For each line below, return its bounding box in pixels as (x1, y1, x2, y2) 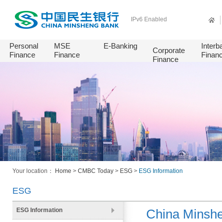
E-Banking (104, 42, 137, 50)
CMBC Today (77, 167, 113, 174)
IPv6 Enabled (131, 16, 167, 23)
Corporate (153, 46, 185, 55)
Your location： (12, 167, 55, 174)
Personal (9, 42, 38, 50)
